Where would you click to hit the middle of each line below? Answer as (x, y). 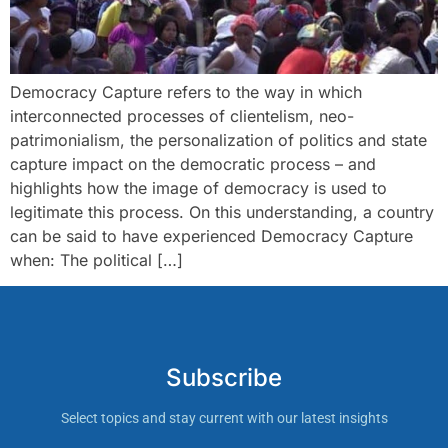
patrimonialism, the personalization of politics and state (218, 139)
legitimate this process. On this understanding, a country (222, 211)
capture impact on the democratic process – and (193, 163)
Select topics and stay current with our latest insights (224, 418)
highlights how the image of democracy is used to (198, 187)
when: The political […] (96, 259)
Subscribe (224, 378)
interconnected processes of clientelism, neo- (182, 115)
